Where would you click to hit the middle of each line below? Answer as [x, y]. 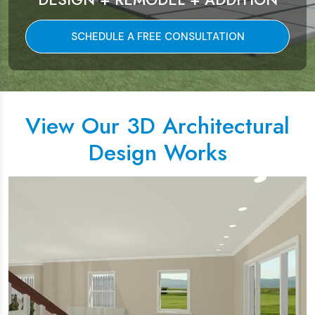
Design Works [157, 153]
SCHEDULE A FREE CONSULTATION [157, 37]
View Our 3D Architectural [157, 126]
